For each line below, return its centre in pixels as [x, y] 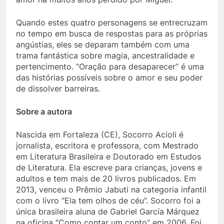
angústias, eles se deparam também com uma [103, 44]
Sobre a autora [44, 111]
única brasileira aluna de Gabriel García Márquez [108, 211]
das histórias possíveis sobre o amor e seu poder [109, 77]
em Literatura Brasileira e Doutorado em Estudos [108, 156]
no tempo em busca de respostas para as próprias [112, 33]
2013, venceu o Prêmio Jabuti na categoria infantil [111, 189]
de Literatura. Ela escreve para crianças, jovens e [109, 167]
